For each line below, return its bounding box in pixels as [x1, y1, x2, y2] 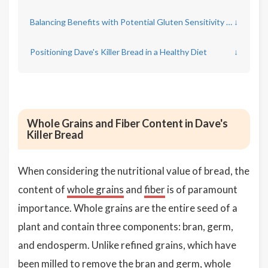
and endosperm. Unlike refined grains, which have [18, 239, 236, 252]
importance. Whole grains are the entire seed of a [18, 202, 237, 215]
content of [18, 183, 67, 196]
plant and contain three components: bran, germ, [18, 220, 233, 233]
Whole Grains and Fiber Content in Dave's [27, 117, 228, 130]
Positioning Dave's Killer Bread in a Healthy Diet [30, 47, 207, 57]
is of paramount [165, 183, 237, 196]
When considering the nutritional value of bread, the [18, 165, 249, 178]
